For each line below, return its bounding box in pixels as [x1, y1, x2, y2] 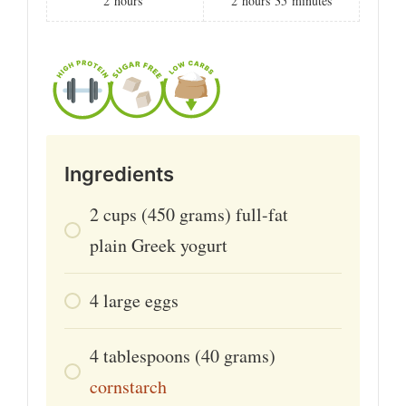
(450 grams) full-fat [141, 201, 288, 227]
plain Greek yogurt [90, 232, 227, 257]
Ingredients [64, 161, 174, 186]
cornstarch [90, 373, 167, 399]
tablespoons [103, 343, 190, 368]
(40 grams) [195, 343, 275, 368]
